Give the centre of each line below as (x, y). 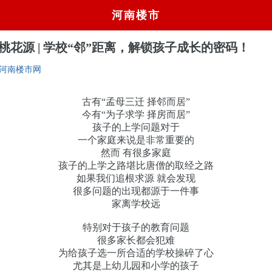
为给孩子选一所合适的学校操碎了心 (136, 253)
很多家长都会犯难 (136, 240)
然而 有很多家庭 (136, 152)
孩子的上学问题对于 (136, 127)
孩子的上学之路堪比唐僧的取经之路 (136, 165)
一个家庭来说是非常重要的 (136, 140)
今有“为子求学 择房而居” (136, 114)
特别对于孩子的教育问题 (136, 227)
